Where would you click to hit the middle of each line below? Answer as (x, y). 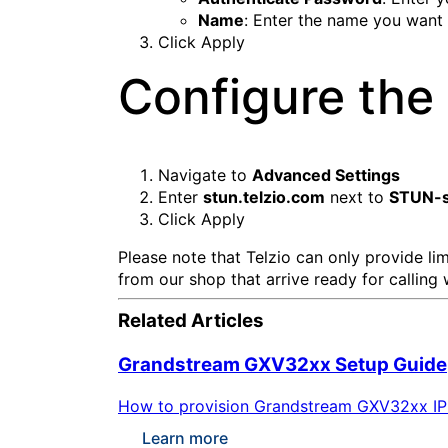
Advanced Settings (326, 175)
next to (357, 197)
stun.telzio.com (264, 197)
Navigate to (205, 175)
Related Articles (191, 321)
